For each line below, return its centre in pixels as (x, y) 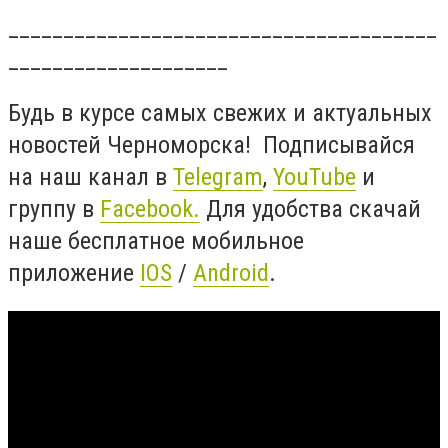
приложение (74, 273)
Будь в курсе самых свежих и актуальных (220, 113)
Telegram (218, 177)
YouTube (314, 177)
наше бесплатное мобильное (156, 241)
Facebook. (150, 209)
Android (231, 273)
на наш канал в (90, 177)
